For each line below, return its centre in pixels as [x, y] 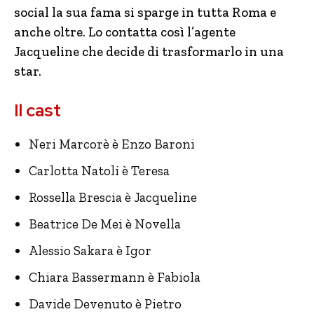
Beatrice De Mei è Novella [105, 224]
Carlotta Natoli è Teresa [99, 171]
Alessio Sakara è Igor [90, 251]
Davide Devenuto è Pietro [105, 304]
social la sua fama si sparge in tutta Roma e [145, 12]
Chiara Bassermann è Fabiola [115, 277]
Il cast [37, 110]
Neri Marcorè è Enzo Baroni [112, 144]
